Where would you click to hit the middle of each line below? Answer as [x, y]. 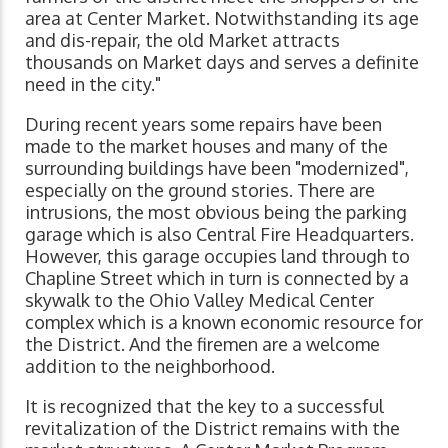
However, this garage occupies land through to [217, 256]
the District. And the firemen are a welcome [202, 344]
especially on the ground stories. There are [200, 190]
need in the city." [93, 84]
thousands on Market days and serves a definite [222, 62]
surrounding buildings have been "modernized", [217, 168]
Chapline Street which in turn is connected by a [217, 278]
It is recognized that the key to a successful [204, 406]
